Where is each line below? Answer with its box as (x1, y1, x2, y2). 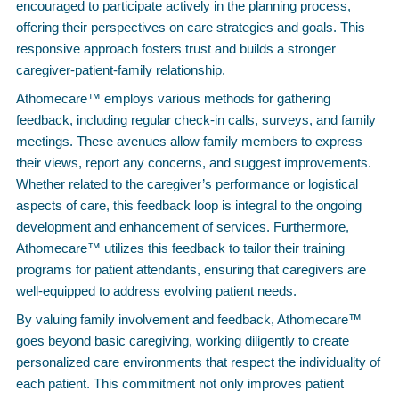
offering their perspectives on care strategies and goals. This (16, 20, 365, 35)
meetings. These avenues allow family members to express (16, 134, 362, 149)
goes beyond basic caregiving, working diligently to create (16, 333, 349, 348)
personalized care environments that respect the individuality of (16, 354, 380, 370)
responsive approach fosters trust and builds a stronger (16, 41, 336, 56)
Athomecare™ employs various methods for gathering (16, 91, 330, 106)
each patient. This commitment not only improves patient (16, 376, 344, 391)
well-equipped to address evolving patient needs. (16, 283, 297, 298)
